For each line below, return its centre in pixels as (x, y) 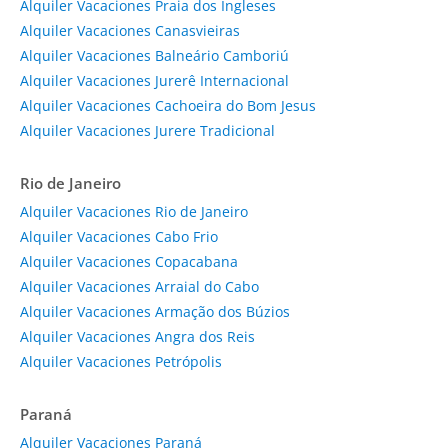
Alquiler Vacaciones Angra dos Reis (137, 336)
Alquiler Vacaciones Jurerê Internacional (154, 80)
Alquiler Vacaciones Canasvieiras (130, 30)
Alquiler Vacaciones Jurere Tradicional (147, 130)
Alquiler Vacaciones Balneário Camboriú (154, 55)
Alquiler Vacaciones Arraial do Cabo (139, 286)
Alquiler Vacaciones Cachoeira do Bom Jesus (168, 105)
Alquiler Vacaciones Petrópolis (121, 361)
